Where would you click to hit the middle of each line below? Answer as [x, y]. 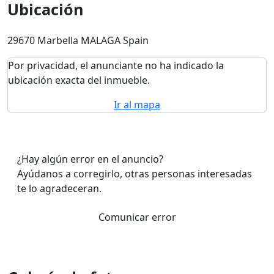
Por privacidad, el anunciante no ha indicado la [116, 65]
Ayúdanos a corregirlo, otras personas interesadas [135, 174]
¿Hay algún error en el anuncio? [90, 159]
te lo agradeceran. [59, 188]
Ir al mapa [137, 105]
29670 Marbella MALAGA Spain [78, 40]
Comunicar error [137, 217]
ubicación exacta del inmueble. [79, 80]
